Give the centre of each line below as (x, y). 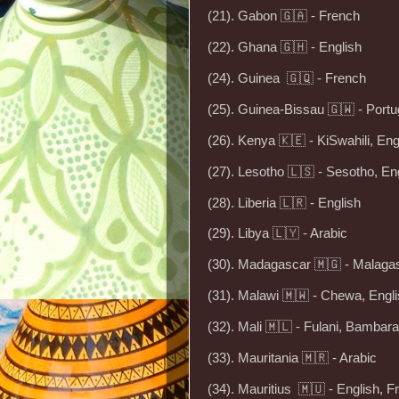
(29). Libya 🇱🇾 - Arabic (277, 234)
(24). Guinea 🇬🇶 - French (287, 79)
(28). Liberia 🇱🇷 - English (284, 203)
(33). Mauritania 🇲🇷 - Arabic (292, 358)
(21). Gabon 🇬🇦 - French (284, 16)
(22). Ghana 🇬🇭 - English (285, 48)
